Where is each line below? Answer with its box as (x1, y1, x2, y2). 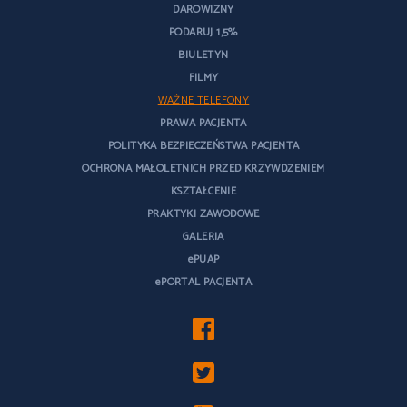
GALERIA (183, 228, 224, 246)
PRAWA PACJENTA (160, 114, 247, 133)
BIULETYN (178, 46, 229, 65)
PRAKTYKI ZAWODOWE (147, 205, 260, 223)
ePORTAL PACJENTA (154, 273, 253, 292)
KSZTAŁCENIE (170, 183, 237, 201)
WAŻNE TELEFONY (157, 92, 250, 110)
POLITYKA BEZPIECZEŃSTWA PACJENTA (107, 137, 300, 155)
